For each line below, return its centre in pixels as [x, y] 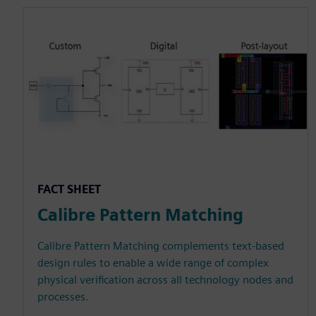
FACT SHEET [69, 190]
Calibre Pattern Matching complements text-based [161, 246]
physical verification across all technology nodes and [165, 280]
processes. [63, 297]
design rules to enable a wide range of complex [153, 263]
